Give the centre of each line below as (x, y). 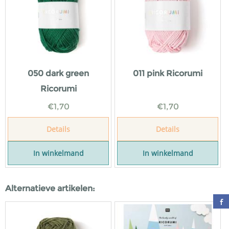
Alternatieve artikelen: (50, 188)
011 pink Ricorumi (168, 73)
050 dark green (58, 73)
